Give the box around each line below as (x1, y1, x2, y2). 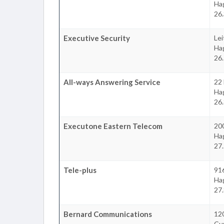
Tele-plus (63, 165, 96, 174)
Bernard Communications (63, 209, 152, 218)
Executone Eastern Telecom (63, 121, 162, 130)
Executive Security (63, 33, 130, 42)
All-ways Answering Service (63, 77, 160, 86)
